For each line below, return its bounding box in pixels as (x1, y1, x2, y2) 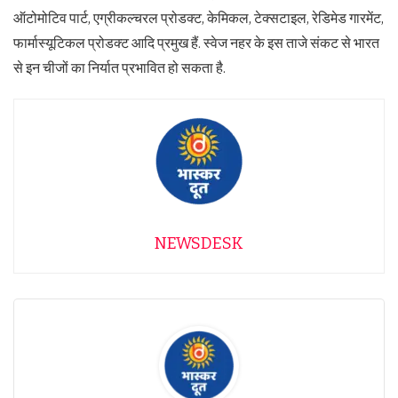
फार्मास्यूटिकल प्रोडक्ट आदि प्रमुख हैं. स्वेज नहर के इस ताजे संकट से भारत (13, 34, 379, 52)
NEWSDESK (155, 233, 243, 253)
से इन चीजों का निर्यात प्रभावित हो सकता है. (13, 59, 226, 76)
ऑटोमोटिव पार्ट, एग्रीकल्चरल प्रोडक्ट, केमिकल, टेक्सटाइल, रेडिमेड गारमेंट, (13, 9, 384, 27)
